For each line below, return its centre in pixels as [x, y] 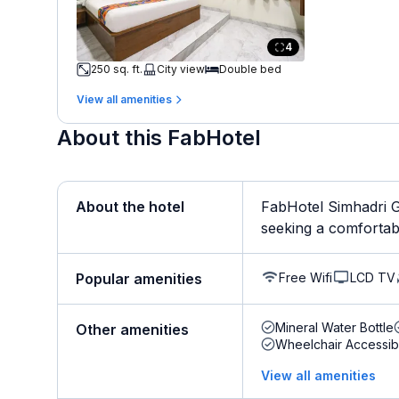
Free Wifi [305, 277]
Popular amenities [139, 279]
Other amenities [132, 330]
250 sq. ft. [117, 69]
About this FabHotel [159, 138]
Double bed [250, 69]
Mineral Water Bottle [334, 327]
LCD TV [373, 277]
